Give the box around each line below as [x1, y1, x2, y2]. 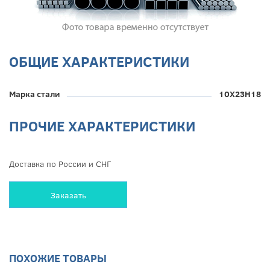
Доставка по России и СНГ [9, 158, 111, 169]
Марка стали [9, 88, 60, 99]
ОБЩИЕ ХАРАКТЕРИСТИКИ [9, 51, 189, 71]
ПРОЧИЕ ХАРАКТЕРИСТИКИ [9, 116, 195, 136]
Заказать [50, 189, 86, 201]
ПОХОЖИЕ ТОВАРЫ [9, 251, 107, 265]
